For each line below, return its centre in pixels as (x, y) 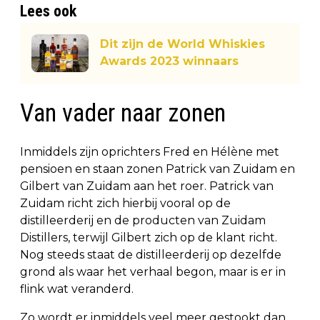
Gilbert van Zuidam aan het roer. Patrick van (147, 186)
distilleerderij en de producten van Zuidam (143, 220)
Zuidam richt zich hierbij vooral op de (125, 203)
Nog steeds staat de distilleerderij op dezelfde (151, 254)
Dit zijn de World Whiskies (182, 44)
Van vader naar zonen (123, 113)
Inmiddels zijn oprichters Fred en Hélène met (150, 151)
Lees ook (48, 11)
